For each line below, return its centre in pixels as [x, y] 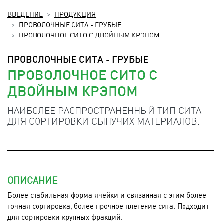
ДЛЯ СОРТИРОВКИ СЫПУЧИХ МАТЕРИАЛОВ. [104, 121]
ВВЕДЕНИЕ [25, 14]
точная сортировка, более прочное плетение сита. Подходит [108, 205]
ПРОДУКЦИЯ [75, 14]
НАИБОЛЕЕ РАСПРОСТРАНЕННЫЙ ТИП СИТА [104, 110]
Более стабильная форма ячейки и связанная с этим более [107, 195]
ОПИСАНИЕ [32, 180]
